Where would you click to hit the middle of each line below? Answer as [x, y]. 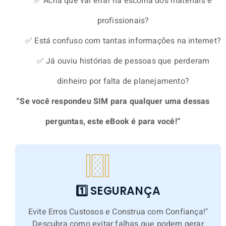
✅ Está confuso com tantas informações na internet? [123, 41]
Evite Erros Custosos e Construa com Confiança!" [118, 212]
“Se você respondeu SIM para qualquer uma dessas [113, 102]
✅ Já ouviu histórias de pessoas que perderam [123, 61]
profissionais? [123, 21]
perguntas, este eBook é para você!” [113, 122]
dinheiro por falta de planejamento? [123, 81]
